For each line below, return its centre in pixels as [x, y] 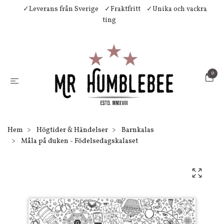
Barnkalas [138, 130]
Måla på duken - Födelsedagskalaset [79, 141]
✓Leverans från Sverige [61, 9]
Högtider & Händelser [72, 130]
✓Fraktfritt [122, 9]
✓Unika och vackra [177, 9]
